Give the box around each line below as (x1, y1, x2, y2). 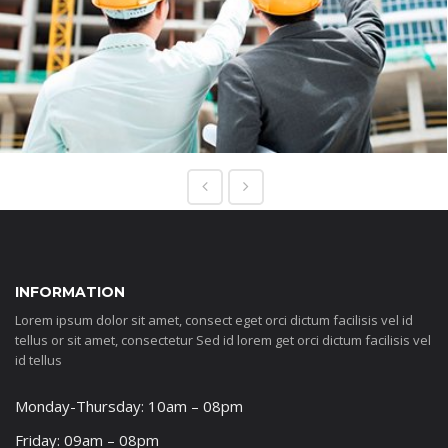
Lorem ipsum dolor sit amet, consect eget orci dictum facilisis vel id (15, 310, 413, 329)
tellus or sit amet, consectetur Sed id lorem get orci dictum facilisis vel (15, 330, 431, 349)
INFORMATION (15, 282, 125, 301)
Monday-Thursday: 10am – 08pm (15, 395, 243, 416)
